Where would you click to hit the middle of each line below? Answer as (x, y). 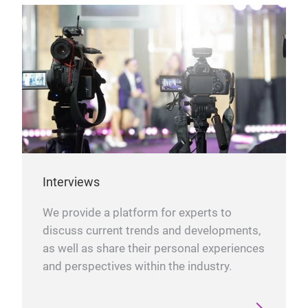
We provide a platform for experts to (137, 212)
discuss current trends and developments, (152, 230)
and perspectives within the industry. (137, 266)
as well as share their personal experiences (154, 248)
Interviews (71, 181)
